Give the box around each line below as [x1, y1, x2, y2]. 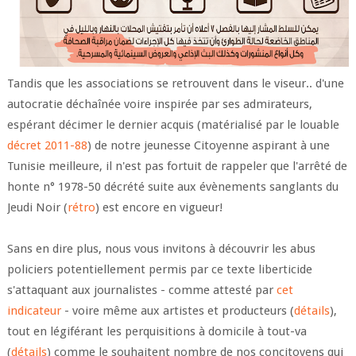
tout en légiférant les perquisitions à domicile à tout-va [6, 324, 307, 339]
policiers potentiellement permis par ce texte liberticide [6, 262, 312, 277]
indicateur [6, 304, 61, 319]
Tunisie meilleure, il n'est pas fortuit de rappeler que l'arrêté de [6, 159, 347, 174]
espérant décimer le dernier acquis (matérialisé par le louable [6, 118, 339, 133]
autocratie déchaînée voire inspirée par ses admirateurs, [6, 97, 312, 112]
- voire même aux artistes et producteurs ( [60, 304, 294, 319]
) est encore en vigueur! [95, 200, 226, 215]
